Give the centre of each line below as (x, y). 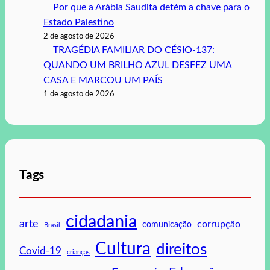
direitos (181, 249)
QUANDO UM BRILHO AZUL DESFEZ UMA (138, 65)
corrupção (219, 224)
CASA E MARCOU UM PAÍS (103, 80)
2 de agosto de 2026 (79, 36)
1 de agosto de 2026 (79, 94)
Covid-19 (40, 251)
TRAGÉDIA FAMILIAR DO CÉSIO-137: (134, 50)
